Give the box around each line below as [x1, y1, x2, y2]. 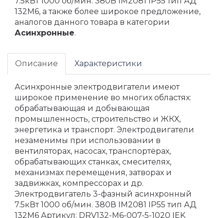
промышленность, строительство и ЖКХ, [15, 114, 181, 124]
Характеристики [74, 59, 142, 69]
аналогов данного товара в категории [15, 18, 170, 27]
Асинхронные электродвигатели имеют [15, 82, 180, 92]
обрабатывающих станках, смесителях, [15, 157, 171, 167]
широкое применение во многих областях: [15, 93, 191, 103]
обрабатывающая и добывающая [15, 104, 150, 113]
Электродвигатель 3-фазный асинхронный [15, 189, 192, 199]
